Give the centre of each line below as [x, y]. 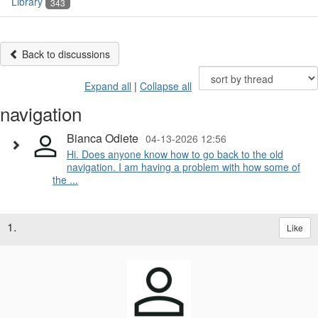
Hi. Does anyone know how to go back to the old [175, 154]
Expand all [108, 86]
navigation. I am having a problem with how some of [183, 167]
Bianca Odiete [103, 138]
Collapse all [166, 86]
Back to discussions [65, 54]
